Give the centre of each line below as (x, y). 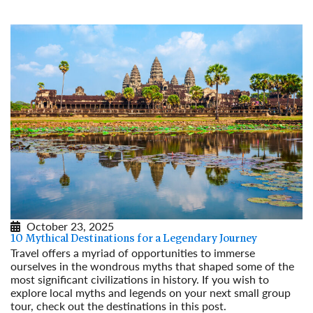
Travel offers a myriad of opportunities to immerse (133, 252)
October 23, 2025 (70, 226)
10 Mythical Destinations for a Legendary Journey (134, 239)
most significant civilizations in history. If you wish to (140, 279)
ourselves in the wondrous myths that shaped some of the (152, 265)
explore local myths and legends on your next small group (151, 292)
